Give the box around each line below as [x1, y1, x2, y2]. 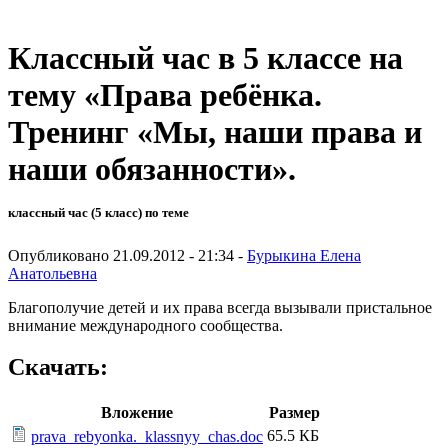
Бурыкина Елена [247, 246, 361, 264]
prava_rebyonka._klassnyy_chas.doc [31, 428, 263, 446]
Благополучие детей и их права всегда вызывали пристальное [8, 298, 432, 316]
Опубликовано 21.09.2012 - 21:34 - [8, 246, 247, 264]
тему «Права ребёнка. [8, 77, 322, 114]
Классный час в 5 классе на [8, 40, 403, 77]
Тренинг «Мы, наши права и [8, 114, 422, 151]
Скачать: [8, 354, 108, 381]
